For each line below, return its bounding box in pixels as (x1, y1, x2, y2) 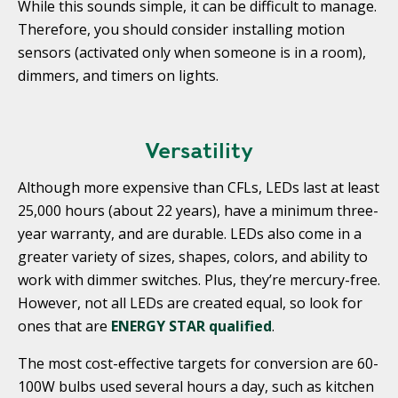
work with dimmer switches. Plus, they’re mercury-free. (18, 269, 380, 290)
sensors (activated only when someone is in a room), (18, 42, 366, 62)
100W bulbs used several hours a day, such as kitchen (18, 376, 374, 396)
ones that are (18, 315, 111, 336)
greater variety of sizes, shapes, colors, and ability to (18, 246, 368, 267)
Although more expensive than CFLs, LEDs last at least (18, 177, 379, 197)
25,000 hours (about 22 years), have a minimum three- (18, 200, 378, 220)
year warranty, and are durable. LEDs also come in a (18, 223, 362, 243)
